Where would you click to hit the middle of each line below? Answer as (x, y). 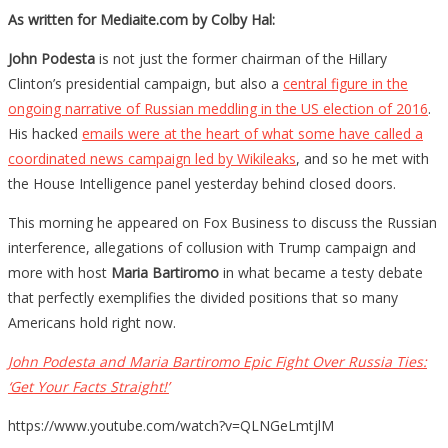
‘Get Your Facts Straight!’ (88, 386)
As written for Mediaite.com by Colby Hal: (141, 19)
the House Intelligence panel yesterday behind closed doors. (202, 183)
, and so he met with (362, 158)
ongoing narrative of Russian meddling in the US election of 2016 (218, 108)
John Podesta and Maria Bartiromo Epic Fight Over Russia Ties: (217, 361)
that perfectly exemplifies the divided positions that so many (203, 297)
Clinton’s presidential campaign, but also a (145, 83)
